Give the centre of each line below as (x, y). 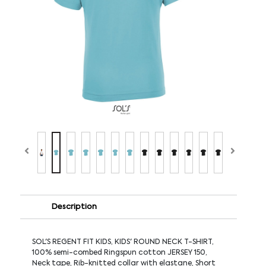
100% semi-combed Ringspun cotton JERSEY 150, (119, 253)
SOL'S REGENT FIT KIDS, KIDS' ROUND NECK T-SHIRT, (123, 242)
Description (75, 207)
